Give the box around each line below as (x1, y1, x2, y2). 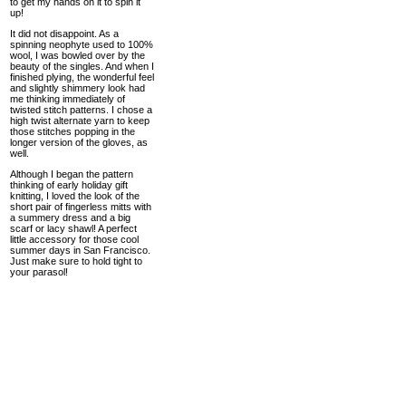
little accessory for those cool (10, 234, 139, 245)
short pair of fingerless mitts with (10, 201, 151, 212)
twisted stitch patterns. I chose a (10, 104, 152, 115)
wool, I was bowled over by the (10, 50, 145, 61)
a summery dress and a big (10, 212, 130, 223)
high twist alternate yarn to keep (10, 115, 150, 126)
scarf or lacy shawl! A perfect (10, 223, 137, 234)
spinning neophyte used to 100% (10, 39, 153, 50)
